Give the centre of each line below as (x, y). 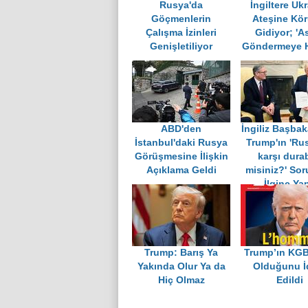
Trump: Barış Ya (181, 253)
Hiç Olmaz (181, 280)
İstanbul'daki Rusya (181, 143)
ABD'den (181, 129)
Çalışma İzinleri (181, 33)
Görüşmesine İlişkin (181, 157)
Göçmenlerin (181, 19)
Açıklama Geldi (181, 170)
